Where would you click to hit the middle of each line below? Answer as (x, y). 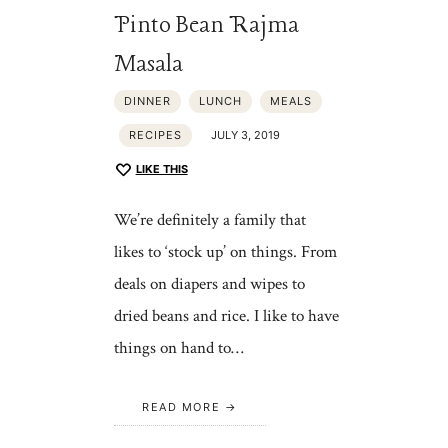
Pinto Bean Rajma (206, 26)
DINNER (147, 101)
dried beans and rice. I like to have (226, 316)
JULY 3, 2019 (245, 135)
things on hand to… (178, 348)
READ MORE (181, 407)
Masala (148, 65)
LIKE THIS (161, 169)
